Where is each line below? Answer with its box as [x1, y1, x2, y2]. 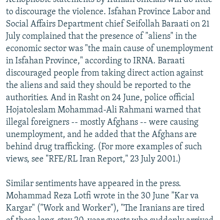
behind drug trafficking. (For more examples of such [6, 142, 202, 152]
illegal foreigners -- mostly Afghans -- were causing [6, 117, 198, 127]
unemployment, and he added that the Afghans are [6, 130, 197, 139]
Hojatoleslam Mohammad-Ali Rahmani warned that [6, 105, 201, 115]
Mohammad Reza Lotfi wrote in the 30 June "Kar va [6, 191, 199, 201]
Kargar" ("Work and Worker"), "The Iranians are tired [6, 203, 205, 213]
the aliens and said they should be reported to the [6, 81, 191, 90]
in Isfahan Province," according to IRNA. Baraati [6, 56, 185, 66]
